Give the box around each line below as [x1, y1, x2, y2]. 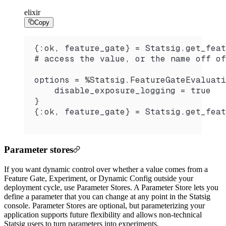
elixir [24, 8, 40, 17]
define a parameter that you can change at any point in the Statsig [4, 192, 210, 201]
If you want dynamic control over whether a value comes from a [4, 164, 208, 174]
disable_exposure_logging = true [34, 85, 211, 96]
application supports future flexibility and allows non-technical [4, 210, 202, 219]
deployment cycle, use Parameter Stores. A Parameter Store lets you [4, 183, 218, 192]
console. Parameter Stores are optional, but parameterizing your [4, 201, 205, 210]
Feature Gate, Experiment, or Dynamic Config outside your [4, 174, 193, 183]
